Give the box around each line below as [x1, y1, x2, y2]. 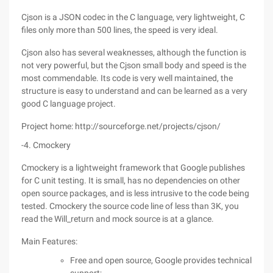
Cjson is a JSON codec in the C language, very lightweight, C [21, 12, 245, 22]
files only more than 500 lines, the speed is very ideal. [21, 25, 218, 35]
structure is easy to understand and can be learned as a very [21, 86, 247, 96]
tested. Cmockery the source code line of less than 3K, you [21, 201, 239, 211]
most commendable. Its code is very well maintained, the [21, 73, 233, 83]
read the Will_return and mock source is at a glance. [21, 214, 214, 224]
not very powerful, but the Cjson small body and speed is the [21, 60, 246, 70]
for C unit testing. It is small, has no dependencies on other [21, 175, 240, 185]
